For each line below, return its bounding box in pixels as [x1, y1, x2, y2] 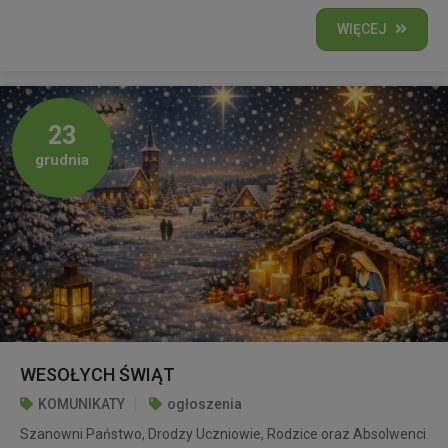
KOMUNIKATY [38, 395, 125, 412]
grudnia [35, 150, 89, 169]
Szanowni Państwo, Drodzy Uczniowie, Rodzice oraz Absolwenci [20, 425, 426, 442]
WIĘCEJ [337, 20, 387, 37]
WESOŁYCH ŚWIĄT [20, 363, 175, 385]
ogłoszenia [167, 395, 242, 412]
